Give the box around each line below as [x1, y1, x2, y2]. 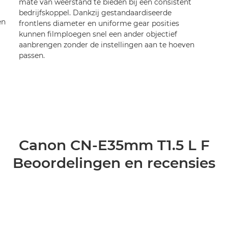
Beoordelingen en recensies [13, 154, 215, 172]
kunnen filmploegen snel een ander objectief [18, 30, 177, 39]
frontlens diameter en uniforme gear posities [18, 19, 179, 28]
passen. [18, 51, 45, 60]
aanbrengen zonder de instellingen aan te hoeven [18, 40, 194, 49]
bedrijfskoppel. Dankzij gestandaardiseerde [18, 8, 172, 17]
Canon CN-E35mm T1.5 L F [18, 136, 210, 154]
